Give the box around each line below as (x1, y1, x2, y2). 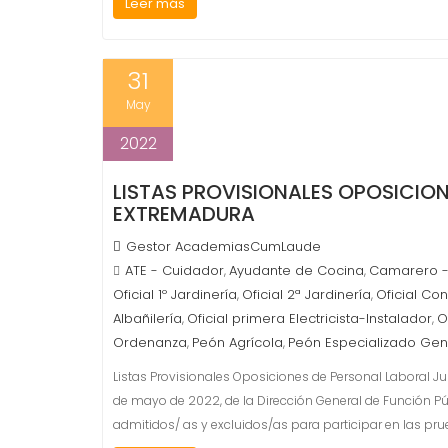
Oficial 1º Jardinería (113, 285, 237, 304)
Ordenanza (113, 333, 187, 352)
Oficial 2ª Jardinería (242, 285, 371, 304)
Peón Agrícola (192, 333, 283, 352)
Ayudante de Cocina (229, 261, 364, 280)
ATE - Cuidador (125, 261, 224, 280)
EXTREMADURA (113, 200, 255, 228)
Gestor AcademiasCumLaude (126, 237, 321, 256)
